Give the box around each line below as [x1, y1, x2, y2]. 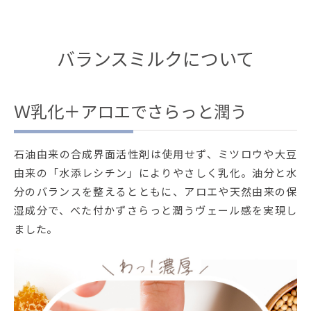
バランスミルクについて [57, 47, 254, 70]
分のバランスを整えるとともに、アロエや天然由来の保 [14, 184, 297, 198]
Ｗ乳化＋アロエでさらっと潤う [14, 100, 247, 121]
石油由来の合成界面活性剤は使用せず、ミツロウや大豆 [14, 146, 297, 160]
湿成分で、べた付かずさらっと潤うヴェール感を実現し [14, 203, 297, 217]
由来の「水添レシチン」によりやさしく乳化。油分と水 [14, 165, 297, 179]
